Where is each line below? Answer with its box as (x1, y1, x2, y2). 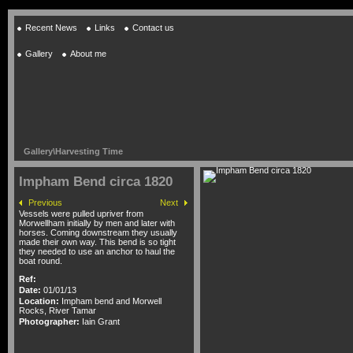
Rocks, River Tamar (19, 306, 96, 315)
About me (70, 49, 106, 58)
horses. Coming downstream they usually (19, 228, 177, 237)
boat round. (19, 256, 62, 266)
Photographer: (19, 317, 80, 326)
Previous (28, 198, 62, 207)
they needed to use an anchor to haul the (19, 247, 175, 256)
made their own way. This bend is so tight (19, 237, 176, 247)
